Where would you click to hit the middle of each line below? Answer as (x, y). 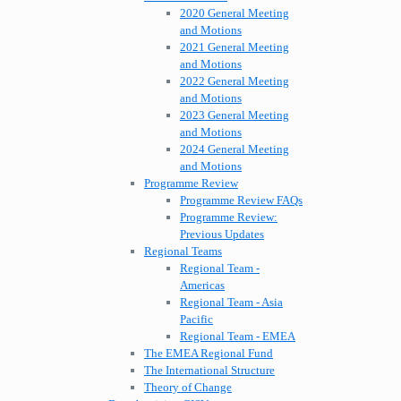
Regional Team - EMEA (238, 337)
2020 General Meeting (235, 13)
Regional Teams (183, 252)
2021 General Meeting (235, 47)
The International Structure (209, 371)
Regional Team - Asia (231, 303)
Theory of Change (188, 388)
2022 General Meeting (235, 81)
